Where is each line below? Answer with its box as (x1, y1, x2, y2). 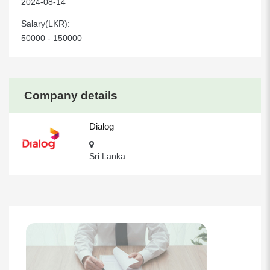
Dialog (89, 121, 115, 131)
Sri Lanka (89, 151, 126, 161)
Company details (24, 89, 118, 102)
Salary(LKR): (21, 19, 75, 28)
